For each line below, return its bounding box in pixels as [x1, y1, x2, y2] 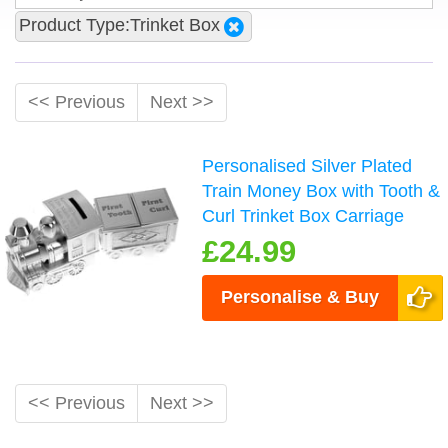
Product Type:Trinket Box [19, 15, 220, 35]
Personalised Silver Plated [202, 155, 413, 176]
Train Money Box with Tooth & [202, 180, 441, 201]
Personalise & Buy [221, 286, 380, 307]
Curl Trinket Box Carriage [202, 205, 405, 226]
